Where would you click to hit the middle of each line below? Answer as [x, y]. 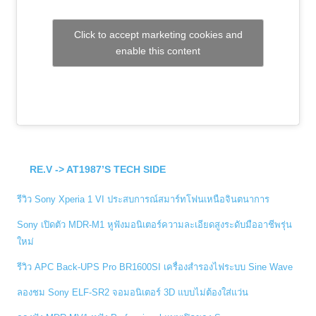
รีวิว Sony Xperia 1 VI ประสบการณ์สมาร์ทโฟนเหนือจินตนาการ [143, 199]
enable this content [158, 50]
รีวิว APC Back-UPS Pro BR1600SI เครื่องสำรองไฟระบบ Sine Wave [155, 267]
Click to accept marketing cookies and [158, 34]
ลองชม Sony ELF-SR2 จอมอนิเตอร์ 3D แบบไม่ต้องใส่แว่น [133, 292]
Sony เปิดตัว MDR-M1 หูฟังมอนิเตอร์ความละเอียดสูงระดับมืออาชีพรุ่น [154, 224]
